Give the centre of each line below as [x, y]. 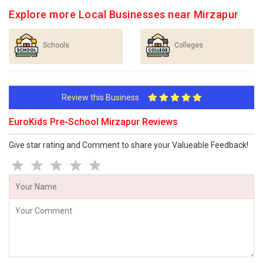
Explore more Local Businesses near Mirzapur [124, 14]
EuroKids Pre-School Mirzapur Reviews [93, 122]
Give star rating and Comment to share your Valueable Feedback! [129, 145]
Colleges [189, 45]
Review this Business [104, 97]
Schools [56, 45]
